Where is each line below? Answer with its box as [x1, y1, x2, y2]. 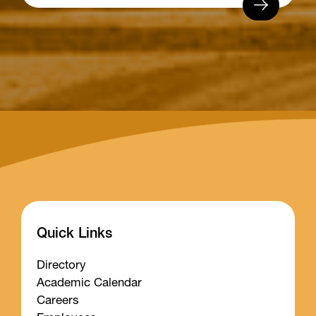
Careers [37, 295, 79, 308]
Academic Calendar [37, 277, 142, 290]
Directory [37, 260, 86, 272]
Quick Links [37, 227, 112, 242]
